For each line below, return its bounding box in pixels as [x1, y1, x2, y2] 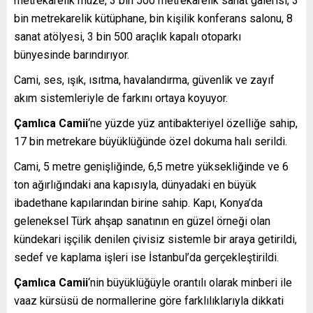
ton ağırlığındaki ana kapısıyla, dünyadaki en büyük [14, 177, 256, 191]
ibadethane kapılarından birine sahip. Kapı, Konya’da [14, 196, 263, 210]
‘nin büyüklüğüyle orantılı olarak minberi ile [88, 275, 292, 289]
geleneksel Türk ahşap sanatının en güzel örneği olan [14, 214, 270, 228]
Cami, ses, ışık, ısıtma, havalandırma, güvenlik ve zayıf [14, 73, 275, 87]
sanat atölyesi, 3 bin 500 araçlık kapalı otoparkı [14, 29, 241, 43]
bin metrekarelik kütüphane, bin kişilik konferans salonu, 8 [14, 11, 293, 25]
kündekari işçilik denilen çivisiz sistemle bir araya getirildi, [14, 232, 297, 246]
